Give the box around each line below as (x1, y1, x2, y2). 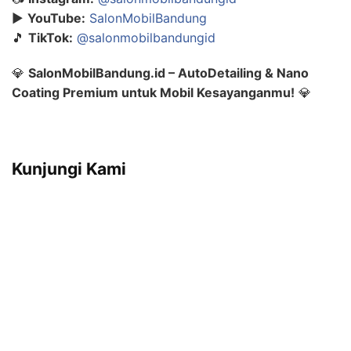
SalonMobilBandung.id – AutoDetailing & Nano (28, 65, 309, 81)
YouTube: (27, 10, 85, 27)
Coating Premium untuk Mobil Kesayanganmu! (12, 85, 295, 101)
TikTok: (28, 30, 73, 46)
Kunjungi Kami (12, 158, 126, 179)
